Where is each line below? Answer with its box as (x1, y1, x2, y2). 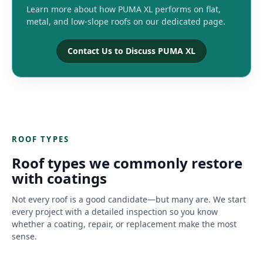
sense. (12, 230, 37, 242)
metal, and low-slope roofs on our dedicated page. (26, 15, 225, 27)
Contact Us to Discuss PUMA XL (68, 45, 195, 56)
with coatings (12, 168, 107, 188)
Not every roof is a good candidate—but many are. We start (12, 193, 246, 205)
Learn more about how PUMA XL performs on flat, (26, 3, 221, 15)
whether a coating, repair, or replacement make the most (12, 218, 237, 230)
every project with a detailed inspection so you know (12, 205, 218, 217)
